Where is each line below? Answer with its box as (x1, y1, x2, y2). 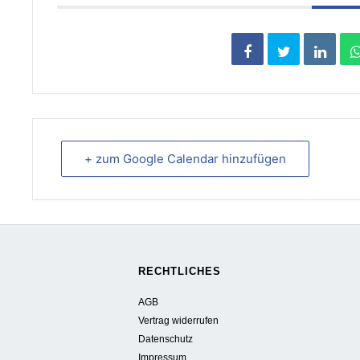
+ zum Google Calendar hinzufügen (84, 150, 286, 166)
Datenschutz (138, 333, 194, 345)
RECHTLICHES (138, 265, 222, 278)
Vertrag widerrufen (138, 315, 219, 326)
